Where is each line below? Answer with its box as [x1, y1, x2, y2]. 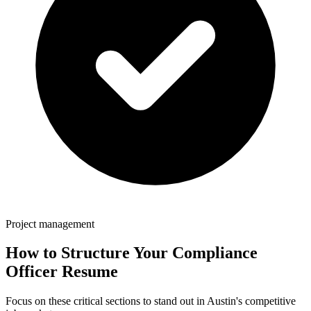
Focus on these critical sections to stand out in [6, 295, 207, 308]
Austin [207, 295, 236, 308]
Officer [6, 262, 58, 281]
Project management [6, 217, 94, 230]
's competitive [236, 295, 296, 308]
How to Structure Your [6, 244, 172, 262]
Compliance [172, 244, 258, 262]
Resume [58, 262, 118, 281]
